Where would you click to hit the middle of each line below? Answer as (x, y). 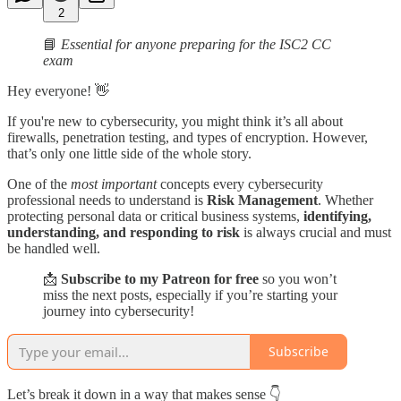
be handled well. (54, 248)
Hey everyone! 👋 (58, 90)
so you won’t (298, 278)
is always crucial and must (316, 232)
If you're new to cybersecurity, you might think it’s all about (175, 121)
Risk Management (262, 200)
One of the (39, 183)
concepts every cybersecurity (240, 183)
